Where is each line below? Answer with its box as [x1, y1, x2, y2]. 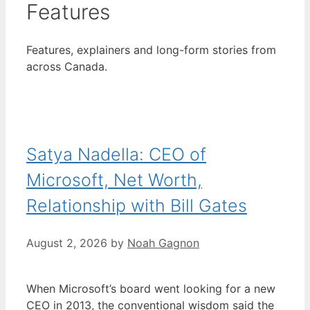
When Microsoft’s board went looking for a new [26, 281, 275, 295]
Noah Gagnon [127, 235, 199, 250]
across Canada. [26, 60, 107, 74]
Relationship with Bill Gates [26, 194, 247, 216]
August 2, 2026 [26, 235, 107, 250]
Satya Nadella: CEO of [26, 143, 206, 165]
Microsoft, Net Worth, [26, 169, 202, 190]
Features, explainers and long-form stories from [26, 43, 276, 57]
